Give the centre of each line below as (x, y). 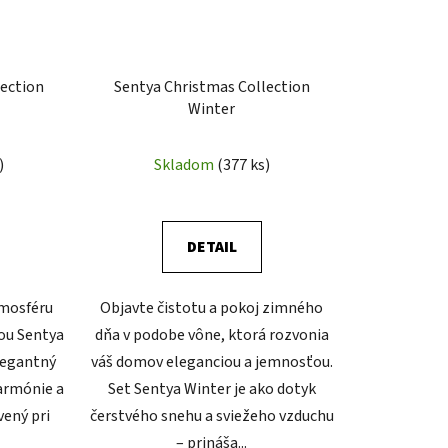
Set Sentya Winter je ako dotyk (211, 389)
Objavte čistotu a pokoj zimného (212, 308)
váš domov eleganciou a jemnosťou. (211, 362)
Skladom (185, 165)
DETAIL (211, 247)
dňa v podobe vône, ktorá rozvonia (211, 335)
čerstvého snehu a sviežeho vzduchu (211, 416)
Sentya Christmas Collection (211, 87)
